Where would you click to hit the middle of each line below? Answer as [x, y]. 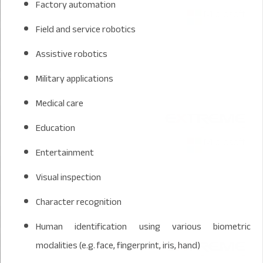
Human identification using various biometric [143, 226]
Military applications [75, 78]
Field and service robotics [86, 29]
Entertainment [65, 152]
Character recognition [79, 202]
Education [55, 128]
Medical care [60, 103]
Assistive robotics [72, 54]
